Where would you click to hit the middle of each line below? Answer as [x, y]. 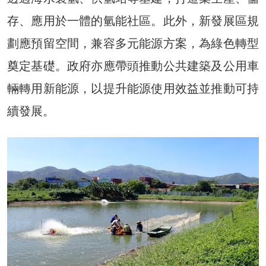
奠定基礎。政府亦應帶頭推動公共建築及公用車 [133, 66]
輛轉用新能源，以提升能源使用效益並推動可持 [133, 88]
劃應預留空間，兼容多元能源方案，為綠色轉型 [133, 43]
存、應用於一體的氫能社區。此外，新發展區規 [133, 20]
